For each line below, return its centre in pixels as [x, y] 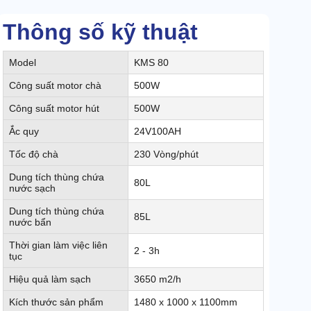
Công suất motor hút [54, 109]
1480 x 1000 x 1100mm [186, 302]
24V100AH [158, 132]
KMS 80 [151, 63]
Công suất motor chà [55, 86]
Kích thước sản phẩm [56, 302]
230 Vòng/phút [166, 154]
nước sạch [32, 188]
